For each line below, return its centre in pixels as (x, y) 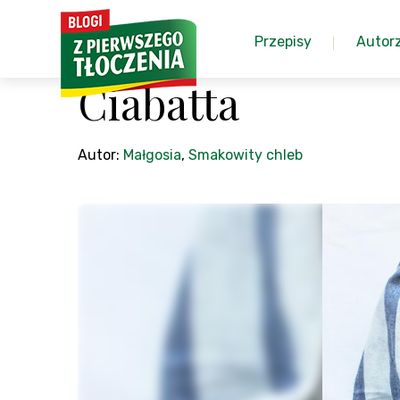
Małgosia (152, 155)
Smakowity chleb (246, 155)
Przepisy (283, 42)
